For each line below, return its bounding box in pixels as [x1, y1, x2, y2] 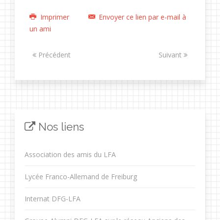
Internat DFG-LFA [25, 194, 81, 203]
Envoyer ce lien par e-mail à [97, 12, 186, 22]
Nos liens [35, 120, 84, 133]
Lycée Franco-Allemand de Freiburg [25, 172, 137, 181]
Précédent [36, 50, 71, 59]
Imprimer [38, 12, 71, 22]
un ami [29, 24, 51, 33]
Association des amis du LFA [25, 150, 116, 159]
